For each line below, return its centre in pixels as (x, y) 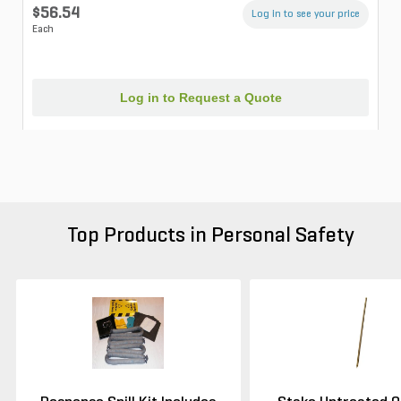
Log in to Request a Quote (200, 98)
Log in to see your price (306, 14)
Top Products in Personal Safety (210, 236)
